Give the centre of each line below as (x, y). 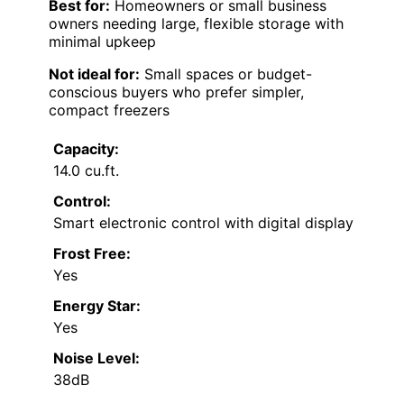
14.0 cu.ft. (86, 170)
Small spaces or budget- (226, 73)
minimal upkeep (102, 41)
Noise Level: (96, 358)
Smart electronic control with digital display (203, 222)
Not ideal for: (94, 73)
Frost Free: (92, 253)
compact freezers (109, 110)
